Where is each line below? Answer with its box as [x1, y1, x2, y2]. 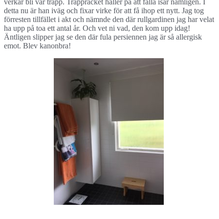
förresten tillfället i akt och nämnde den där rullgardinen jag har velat [4, 15, 214, 24]
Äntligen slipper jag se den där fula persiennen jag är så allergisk [4, 33, 202, 42]
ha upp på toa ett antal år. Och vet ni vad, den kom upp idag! [4, 24, 190, 33]
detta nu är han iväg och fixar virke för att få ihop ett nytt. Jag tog [4, 6, 204, 15]
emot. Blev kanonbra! [4, 42, 71, 50]
